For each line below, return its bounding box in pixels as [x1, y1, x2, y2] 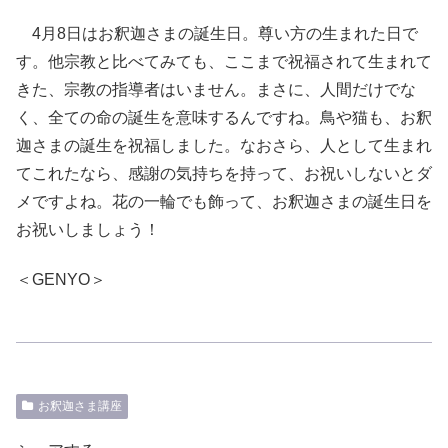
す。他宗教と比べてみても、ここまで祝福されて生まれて [16, 52, 432, 70]
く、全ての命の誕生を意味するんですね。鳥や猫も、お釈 [16, 108, 432, 126]
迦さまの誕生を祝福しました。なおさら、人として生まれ [16, 136, 432, 154]
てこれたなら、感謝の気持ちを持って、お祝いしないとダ [16, 164, 432, 182]
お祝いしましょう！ [16, 220, 160, 238]
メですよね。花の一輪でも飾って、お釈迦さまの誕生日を [16, 192, 432, 210]
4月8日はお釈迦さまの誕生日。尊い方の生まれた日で [16, 24, 418, 42]
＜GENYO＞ [16, 271, 106, 289]
